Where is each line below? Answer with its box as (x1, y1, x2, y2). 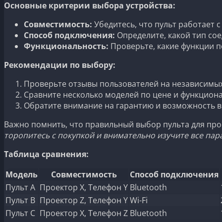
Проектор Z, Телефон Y (40, 194, 128, 206)
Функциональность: (24, 40, 109, 52)
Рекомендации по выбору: (4, 59, 115, 70)
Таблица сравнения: (4, 148, 89, 160)
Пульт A (5, 181, 35, 193)
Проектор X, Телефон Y (40, 181, 128, 193)
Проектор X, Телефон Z (40, 207, 128, 219)
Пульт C (5, 207, 35, 219)
